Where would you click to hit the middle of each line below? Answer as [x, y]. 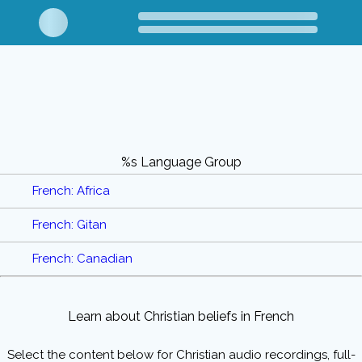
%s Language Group [181, 162]
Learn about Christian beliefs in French [181, 316]
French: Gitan [69, 225]
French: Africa [71, 191]
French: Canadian [82, 259]
